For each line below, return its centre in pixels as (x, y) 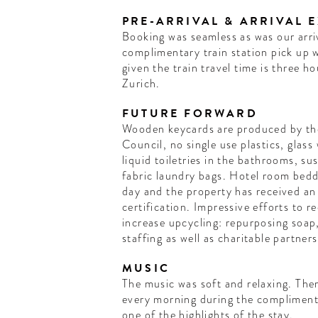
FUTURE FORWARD (190, 114)
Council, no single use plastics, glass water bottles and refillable (205, 145)
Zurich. (141, 84)
